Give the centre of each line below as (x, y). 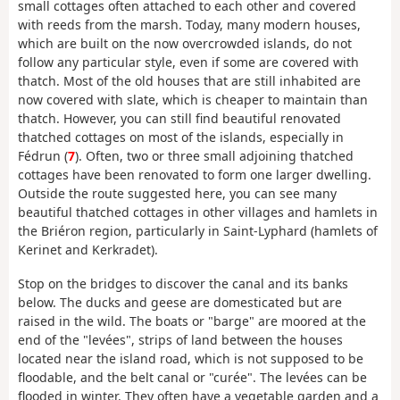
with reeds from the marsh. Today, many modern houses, (189, 24)
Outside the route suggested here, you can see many (177, 193)
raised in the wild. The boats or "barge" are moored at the (192, 321)
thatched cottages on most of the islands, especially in (181, 137)
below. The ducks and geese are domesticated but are (180, 303)
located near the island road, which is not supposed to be (191, 359)
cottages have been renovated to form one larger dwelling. (195, 174)
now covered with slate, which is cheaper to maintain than (193, 99)
